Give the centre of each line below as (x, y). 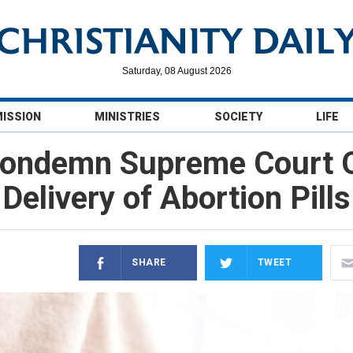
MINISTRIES (128, 117)
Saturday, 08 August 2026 (176, 71)
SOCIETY (238, 117)
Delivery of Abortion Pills (176, 198)
